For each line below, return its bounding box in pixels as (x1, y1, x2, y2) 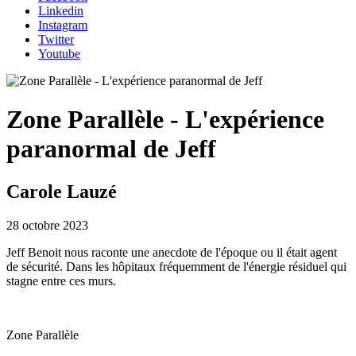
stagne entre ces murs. (6, 273, 116, 288)
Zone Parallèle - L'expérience (6, 105, 324, 134)
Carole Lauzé (6, 180, 117, 202)
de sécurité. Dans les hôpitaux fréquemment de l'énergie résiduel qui (6, 259, 346, 273)
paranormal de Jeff (6, 134, 216, 164)
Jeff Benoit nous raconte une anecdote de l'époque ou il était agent (6, 245, 337, 259)
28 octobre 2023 (6, 218, 88, 232)
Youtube (38, 47, 80, 60)
